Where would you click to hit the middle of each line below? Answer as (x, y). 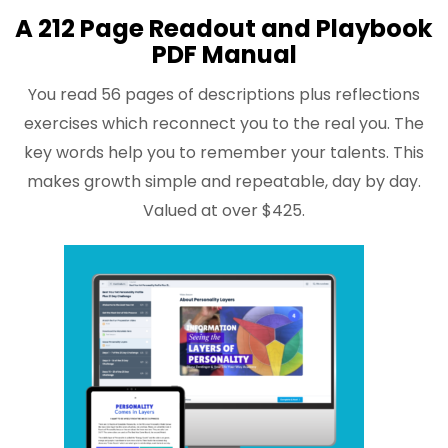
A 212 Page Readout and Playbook (224, 28)
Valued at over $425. (224, 210)
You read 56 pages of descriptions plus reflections (224, 94)
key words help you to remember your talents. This (224, 152)
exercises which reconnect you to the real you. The (224, 123)
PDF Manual (224, 54)
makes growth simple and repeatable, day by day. (224, 181)
